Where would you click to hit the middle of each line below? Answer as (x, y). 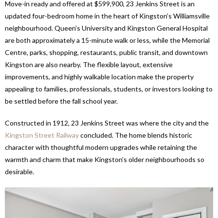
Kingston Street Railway (42, 135)
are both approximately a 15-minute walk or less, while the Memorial (107, 40)
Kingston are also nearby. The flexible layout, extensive (89, 65)
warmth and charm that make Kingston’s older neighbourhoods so (105, 160)
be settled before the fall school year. (61, 101)
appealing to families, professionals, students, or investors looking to (109, 89)
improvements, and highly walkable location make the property (99, 77)
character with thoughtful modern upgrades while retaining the (101, 147)
